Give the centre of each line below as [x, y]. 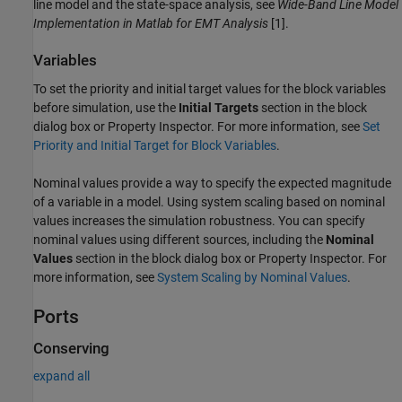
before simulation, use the [106, 107]
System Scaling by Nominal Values [252, 277]
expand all [61, 376]
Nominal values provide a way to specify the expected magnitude [212, 183]
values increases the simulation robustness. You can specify [199, 220]
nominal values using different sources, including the [179, 239]
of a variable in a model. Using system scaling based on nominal [209, 201]
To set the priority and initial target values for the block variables [210, 88]
